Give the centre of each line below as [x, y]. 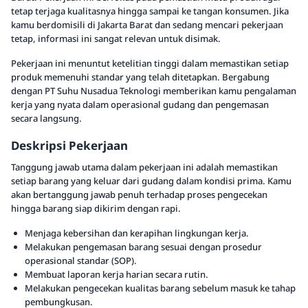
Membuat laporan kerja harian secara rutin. [117, 274]
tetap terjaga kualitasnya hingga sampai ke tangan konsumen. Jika [150, 11]
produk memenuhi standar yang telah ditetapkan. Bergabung [140, 77]
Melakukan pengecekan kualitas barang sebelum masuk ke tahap [160, 288]
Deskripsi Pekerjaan [69, 145]
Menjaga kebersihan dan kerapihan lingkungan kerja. [137, 233]
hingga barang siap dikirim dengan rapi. [96, 208]
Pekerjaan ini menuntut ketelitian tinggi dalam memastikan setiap [150, 63]
